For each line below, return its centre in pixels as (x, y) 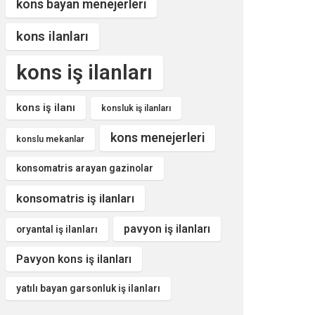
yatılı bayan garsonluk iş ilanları (88, 288)
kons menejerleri (157, 138)
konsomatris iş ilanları (75, 198)
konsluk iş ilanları (136, 108)
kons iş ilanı (46, 108)
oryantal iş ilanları (57, 229)
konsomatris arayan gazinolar (85, 168)
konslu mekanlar (50, 139)
